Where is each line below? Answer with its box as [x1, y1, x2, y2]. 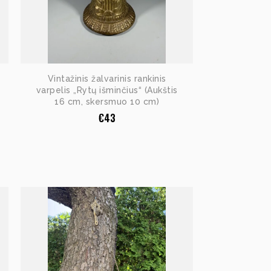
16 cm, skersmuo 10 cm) [54, 97, 159, 107]
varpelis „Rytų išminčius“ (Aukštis [36, 85, 178, 96]
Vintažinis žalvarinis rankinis [47, 74, 166, 84]
